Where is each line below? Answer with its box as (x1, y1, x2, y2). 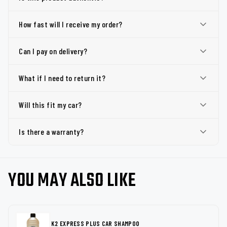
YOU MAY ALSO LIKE (8, 167, 136, 196)
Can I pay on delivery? (19, 46, 87, 56)
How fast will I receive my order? (19, 19, 123, 29)
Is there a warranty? (19, 127, 84, 136)
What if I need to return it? (19, 73, 105, 83)
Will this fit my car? (19, 100, 82, 109)
